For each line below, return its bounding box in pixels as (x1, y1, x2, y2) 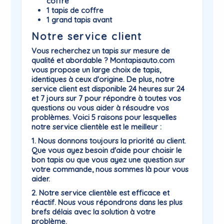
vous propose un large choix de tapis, (31, 65, 161, 74)
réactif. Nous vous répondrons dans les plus (31, 197, 183, 207)
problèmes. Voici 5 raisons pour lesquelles (31, 112, 177, 122)
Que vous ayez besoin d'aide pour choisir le (31, 145, 182, 155)
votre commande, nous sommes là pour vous (31, 164, 189, 174)
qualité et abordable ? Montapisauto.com (31, 55, 175, 65)
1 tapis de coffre (46, 5, 104, 15)
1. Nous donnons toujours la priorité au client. (31, 136, 186, 145)
